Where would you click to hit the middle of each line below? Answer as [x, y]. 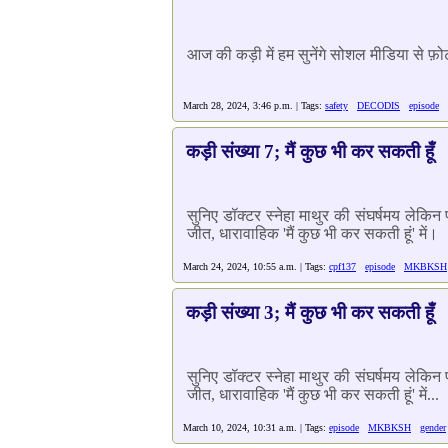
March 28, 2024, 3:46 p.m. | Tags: [254, 105]
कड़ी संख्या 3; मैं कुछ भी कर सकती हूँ [310, 312]
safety [336, 105]
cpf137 [342, 266]
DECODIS [378, 105]
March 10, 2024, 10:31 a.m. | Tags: [256, 427]
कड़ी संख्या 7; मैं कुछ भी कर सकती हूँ [310, 151]
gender [433, 427]
